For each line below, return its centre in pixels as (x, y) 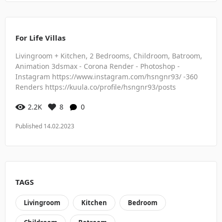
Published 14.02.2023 (45, 126)
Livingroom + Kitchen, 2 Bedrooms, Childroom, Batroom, (109, 55)
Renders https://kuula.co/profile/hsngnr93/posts (96, 87)
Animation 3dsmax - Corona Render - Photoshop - (98, 66)
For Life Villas (40, 37)
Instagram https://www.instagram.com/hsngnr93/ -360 (107, 76)
